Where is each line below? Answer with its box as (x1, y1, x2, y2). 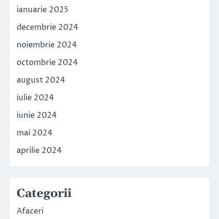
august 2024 (17, 75, 65, 86)
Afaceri (17, 206, 44, 217)
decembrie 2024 (17, 22, 78, 33)
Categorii (17, 186, 71, 201)
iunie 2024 (17, 110, 57, 121)
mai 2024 (17, 128, 52, 139)
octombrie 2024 (17, 57, 78, 68)
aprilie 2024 (17, 145, 62, 156)
